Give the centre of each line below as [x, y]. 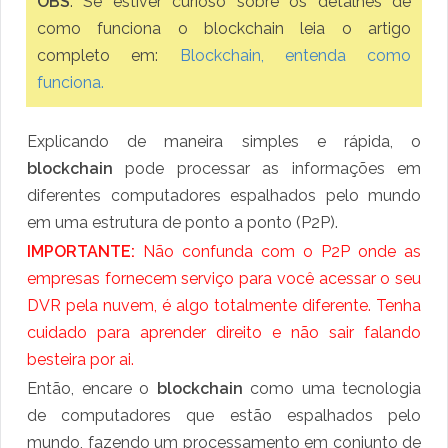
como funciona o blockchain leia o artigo [224, 29]
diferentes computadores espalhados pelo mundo [224, 196]
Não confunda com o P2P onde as [278, 252]
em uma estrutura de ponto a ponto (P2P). [182, 223]
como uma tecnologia [335, 389]
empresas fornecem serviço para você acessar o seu [224, 279]
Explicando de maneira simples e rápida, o [224, 142]
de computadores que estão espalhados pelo [224, 416]
